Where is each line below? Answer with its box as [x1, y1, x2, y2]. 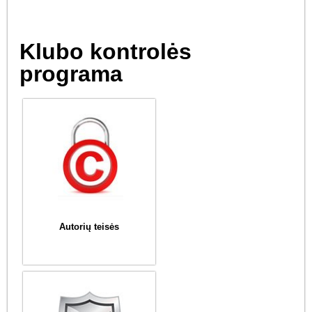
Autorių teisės [59, 221, 120, 232]
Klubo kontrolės [19, 38, 192, 64]
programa [19, 61, 123, 86]
